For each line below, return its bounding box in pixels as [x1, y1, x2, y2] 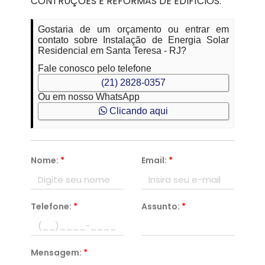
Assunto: [141, 201, 182, 213]
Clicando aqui [107, 106, 168, 117]
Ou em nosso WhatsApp [38, 92, 140, 102]
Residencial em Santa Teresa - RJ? [38, 46, 187, 56]
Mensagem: [31, 247, 84, 259]
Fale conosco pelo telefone [38, 63, 152, 74]
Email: [141, 154, 169, 167]
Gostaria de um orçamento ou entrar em [38, 24, 229, 35]
